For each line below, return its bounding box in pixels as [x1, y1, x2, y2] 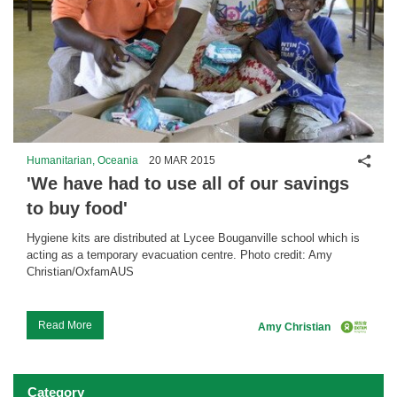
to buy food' [26, 198, 128, 218]
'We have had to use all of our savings [26, 173, 349, 193]
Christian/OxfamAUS [26, 264, 134, 278]
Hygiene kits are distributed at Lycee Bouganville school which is [26, 230, 360, 245]
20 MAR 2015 [149, 153, 216, 167]
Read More [37, 318, 92, 331]
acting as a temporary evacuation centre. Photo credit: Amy [26, 247, 332, 261]
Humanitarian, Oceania [26, 153, 138, 167]
